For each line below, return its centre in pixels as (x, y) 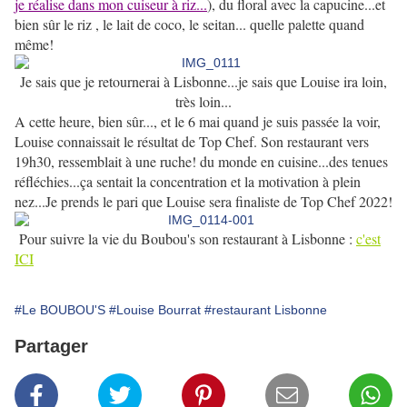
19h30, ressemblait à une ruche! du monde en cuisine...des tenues (201, 162)
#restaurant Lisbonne (266, 310)
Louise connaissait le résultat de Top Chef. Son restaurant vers (192, 142)
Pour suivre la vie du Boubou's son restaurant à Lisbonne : (185, 239)
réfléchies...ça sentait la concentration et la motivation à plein (188, 182)
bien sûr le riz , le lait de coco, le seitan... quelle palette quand (189, 25)
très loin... (203, 102)
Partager (51, 347)
